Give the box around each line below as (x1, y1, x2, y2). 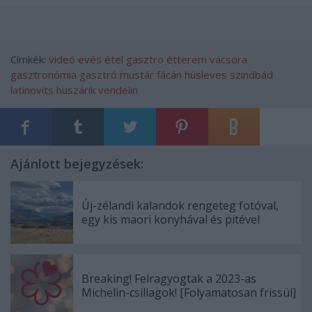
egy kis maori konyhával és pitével (81, 211, 260, 227)
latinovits (10, 82, 54, 97)
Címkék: (10, 52, 49, 66)
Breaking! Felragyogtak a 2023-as (81, 270, 256, 286)
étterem (166, 52, 207, 66)
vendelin (98, 82, 138, 97)
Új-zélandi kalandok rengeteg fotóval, (81, 197, 279, 213)
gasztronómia (10, 67, 77, 81)
